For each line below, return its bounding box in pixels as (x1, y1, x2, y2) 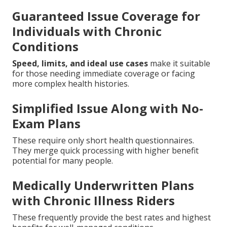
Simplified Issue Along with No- (12, 99, 203, 117)
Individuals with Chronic (12, 22, 162, 40)
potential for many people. (12, 155, 113, 166)
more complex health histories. (12, 78, 129, 89)
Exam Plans (12, 115, 81, 132)
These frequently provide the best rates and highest (12, 211, 211, 223)
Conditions (12, 37, 79, 55)
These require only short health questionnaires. (12, 134, 194, 146)
